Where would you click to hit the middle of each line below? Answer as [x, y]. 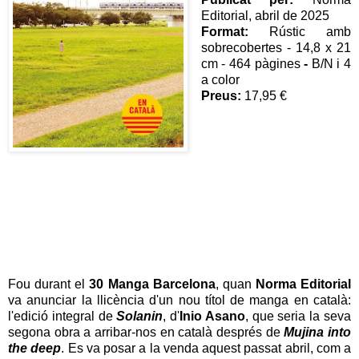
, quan [235, 284]
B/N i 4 [331, 63]
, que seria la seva [298, 317]
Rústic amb [299, 31]
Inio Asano [212, 317]
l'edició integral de [63, 317]
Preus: [221, 95]
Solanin [140, 317]
